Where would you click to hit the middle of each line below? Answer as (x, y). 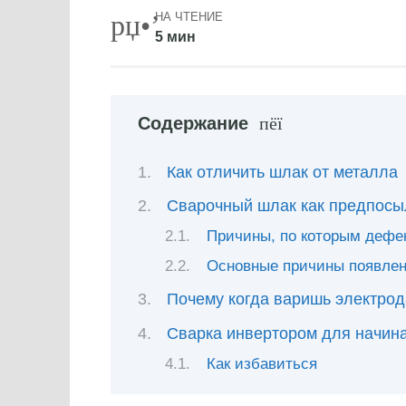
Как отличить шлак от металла (282, 173)
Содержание (193, 123)
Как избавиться (262, 363)
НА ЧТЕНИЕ (188, 16)
